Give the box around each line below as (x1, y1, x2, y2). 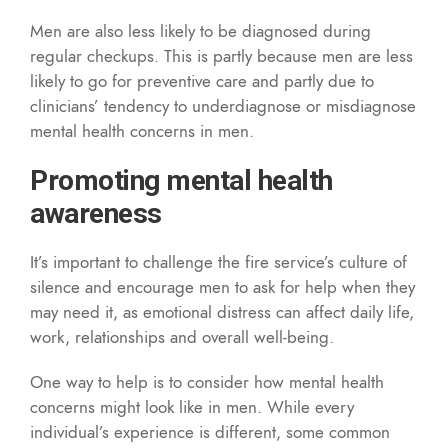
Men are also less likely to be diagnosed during (30, 18, 371, 43)
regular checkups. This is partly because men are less (30, 43, 413, 68)
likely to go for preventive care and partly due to (30, 68, 374, 93)
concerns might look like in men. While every (30, 394, 354, 419)
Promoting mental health (30, 163, 333, 197)
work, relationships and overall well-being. (30, 324, 334, 349)
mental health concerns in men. (30, 118, 254, 143)
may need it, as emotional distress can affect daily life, (30, 299, 414, 324)
